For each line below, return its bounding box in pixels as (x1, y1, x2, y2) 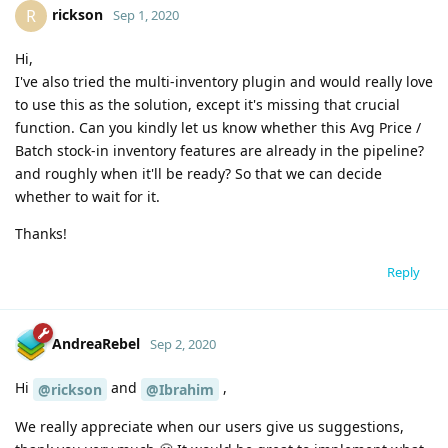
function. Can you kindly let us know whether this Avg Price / (15, 117, 421, 137)
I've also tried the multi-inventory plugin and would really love (15, 71, 433, 91)
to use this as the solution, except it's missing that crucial (15, 94, 400, 114)
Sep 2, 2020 (150, 334, 216, 353)
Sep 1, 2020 (113, 5, 179, 24)
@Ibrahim (146, 379, 214, 399)
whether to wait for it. (15, 186, 160, 206)
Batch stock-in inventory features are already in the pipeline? (15, 140, 424, 160)
